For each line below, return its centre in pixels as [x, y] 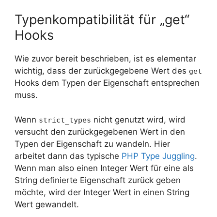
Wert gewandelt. [47, 204]
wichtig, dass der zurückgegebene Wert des [102, 71]
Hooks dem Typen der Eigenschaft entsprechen [107, 83]
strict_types [65, 120]
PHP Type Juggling [158, 156]
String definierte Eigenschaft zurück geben [98, 180]
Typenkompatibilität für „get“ [102, 20]
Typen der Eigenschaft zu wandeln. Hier [92, 144]
